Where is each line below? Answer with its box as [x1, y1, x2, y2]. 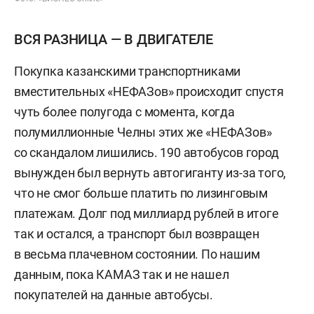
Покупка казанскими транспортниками [14, 64, 241, 79]
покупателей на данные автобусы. [14, 287, 213, 303]
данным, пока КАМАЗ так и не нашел [14, 267, 229, 282]
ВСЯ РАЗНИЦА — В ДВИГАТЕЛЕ [14, 31, 213, 48]
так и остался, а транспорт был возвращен [14, 226, 259, 242]
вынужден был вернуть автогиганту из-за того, [14, 165, 287, 181]
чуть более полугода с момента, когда [14, 104, 235, 120]
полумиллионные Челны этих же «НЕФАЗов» [14, 125, 272, 140]
